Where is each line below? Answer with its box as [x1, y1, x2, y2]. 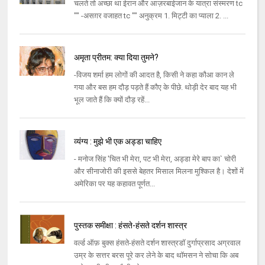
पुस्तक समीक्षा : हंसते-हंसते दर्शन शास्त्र [73, 221, 187, 231]
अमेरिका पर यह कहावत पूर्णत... [73, 179, 155, 189]
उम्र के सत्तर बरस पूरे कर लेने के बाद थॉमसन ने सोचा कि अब [73, 251, 238, 260]
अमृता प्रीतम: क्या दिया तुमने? [73, 53, 159, 63]
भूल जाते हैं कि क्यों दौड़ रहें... [73, 95, 150, 105]
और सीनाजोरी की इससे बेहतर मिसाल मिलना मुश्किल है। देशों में [73, 167, 244, 176]
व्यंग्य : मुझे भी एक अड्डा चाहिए [73, 137, 161, 147]
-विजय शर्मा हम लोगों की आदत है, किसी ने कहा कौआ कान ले [73, 70, 234, 80]
